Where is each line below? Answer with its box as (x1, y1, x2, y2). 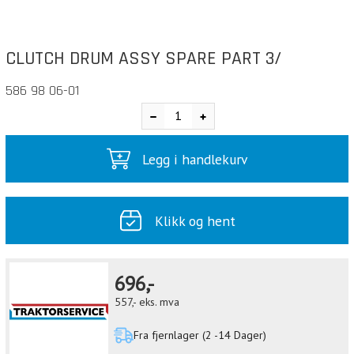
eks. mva (139, 295, 180, 310)
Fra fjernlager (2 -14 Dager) (133, 328, 266, 343)
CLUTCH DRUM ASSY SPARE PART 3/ (6, 47, 282, 70)
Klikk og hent (154, 211, 235, 230)
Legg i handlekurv (142, 149, 248, 168)
